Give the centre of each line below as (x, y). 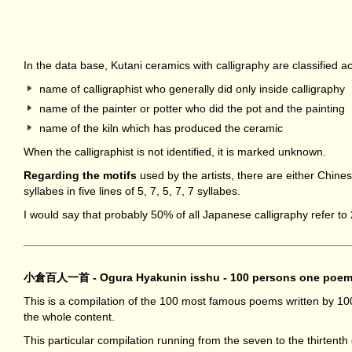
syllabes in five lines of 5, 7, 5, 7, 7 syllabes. (132, 191)
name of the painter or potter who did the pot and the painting (192, 108)
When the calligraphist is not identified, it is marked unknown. (175, 151)
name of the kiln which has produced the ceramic (161, 128)
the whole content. (69, 316)
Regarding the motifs (82, 175)
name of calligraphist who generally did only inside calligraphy (192, 88)
